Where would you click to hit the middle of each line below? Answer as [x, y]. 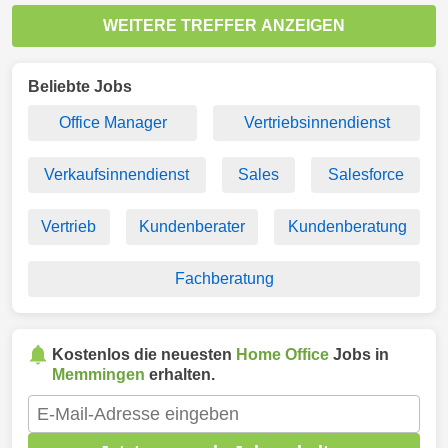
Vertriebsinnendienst [316, 122]
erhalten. [180, 374]
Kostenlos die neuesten [144, 354]
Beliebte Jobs [80, 86]
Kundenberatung [347, 226]
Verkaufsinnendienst [117, 174]
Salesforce [365, 174]
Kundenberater [192, 226]
